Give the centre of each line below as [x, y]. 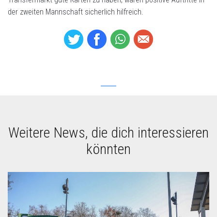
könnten [108, 149]
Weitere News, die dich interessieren [108, 133]
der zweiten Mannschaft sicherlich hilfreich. [76, 12]
